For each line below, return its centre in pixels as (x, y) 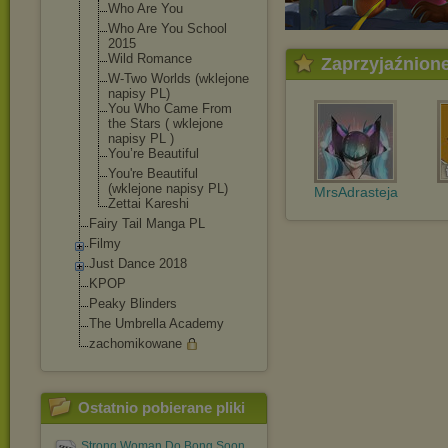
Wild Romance (150, 58)
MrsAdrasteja (355, 192)
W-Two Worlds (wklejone (178, 78)
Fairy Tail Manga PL (147, 223)
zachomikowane (135, 343)
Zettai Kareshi (148, 203)
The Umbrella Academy (156, 323)
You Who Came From (170, 108)
